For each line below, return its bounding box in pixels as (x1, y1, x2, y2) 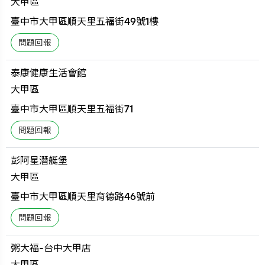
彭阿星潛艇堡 (11, 154, 68, 166)
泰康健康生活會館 (11, 67, 87, 79)
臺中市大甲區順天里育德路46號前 (11, 190, 156, 202)
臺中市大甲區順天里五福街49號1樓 (11, 15, 159, 27)
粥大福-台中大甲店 (11, 242, 92, 254)
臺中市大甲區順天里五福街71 (11, 103, 134, 115)
